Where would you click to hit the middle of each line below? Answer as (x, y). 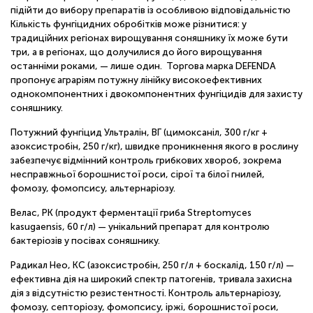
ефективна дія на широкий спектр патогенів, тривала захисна (151, 279)
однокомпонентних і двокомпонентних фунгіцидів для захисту (156, 94)
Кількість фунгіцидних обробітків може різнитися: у (129, 24)
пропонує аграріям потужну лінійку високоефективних (136, 80)
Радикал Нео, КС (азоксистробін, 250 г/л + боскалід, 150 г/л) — (152, 265)
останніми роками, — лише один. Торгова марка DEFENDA (143, 66)
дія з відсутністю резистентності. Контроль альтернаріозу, (146, 293)
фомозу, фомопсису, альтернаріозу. (93, 189)
